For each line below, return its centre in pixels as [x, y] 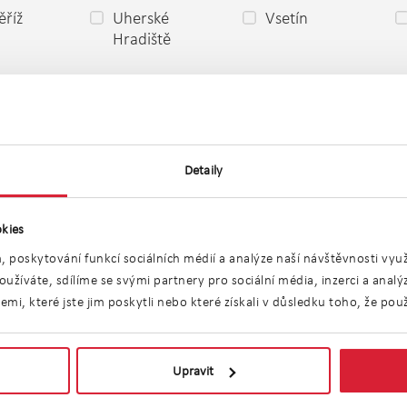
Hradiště [142, 39]
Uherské [141, 18]
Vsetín [287, 18]
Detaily [203, 169]
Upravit [194, 371]
